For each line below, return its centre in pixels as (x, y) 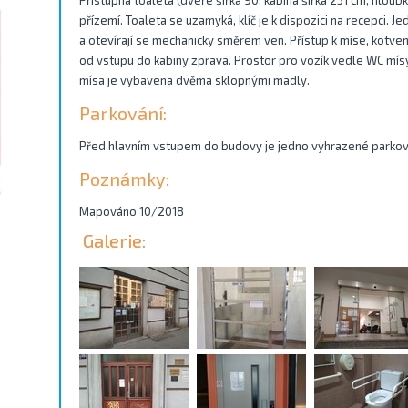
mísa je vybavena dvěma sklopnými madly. (194, 80)
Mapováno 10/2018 (132, 211)
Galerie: (114, 240)
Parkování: (123, 113)
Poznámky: (124, 178)
